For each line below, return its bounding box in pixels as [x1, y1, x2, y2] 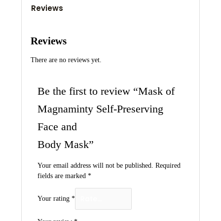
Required [155, 162, 181, 170]
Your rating [37, 195, 72, 203]
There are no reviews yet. [30, 56, 102, 64]
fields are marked [37, 172, 88, 180]
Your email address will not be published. [37, 162, 153, 170]
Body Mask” [37, 139, 94, 151]
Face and [37, 121, 77, 133]
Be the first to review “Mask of [37, 85, 175, 98]
